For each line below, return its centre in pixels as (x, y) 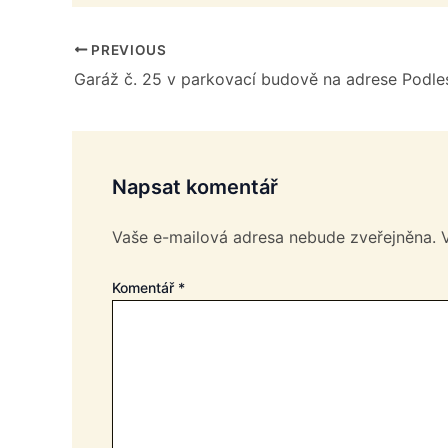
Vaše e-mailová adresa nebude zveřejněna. (274, 236)
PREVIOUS (127, 49)
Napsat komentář (195, 186)
